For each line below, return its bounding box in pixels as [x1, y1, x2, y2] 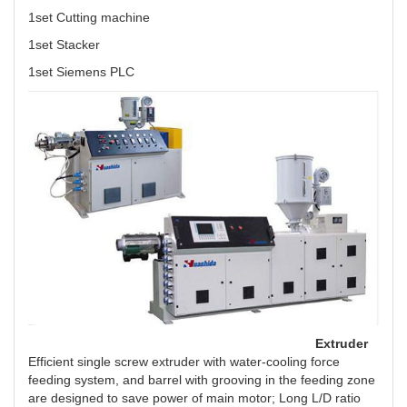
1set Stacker [28, 36, 100, 52]
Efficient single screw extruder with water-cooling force [28, 353, 340, 369]
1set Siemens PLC [28, 64, 134, 79]
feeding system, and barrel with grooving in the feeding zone [28, 372, 375, 387]
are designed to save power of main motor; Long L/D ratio [28, 390, 361, 405]
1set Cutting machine [28, 9, 150, 25]
